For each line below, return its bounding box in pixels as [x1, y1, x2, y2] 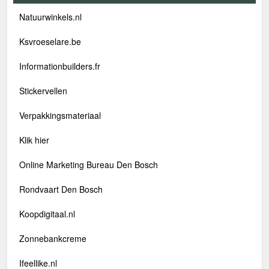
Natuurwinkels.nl [19, 11, 82, 23]
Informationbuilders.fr [19, 60, 100, 72]
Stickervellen [19, 85, 67, 97]
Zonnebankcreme [19, 232, 86, 244]
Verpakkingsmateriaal [19, 109, 101, 121]
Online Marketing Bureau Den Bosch [19, 159, 158, 171]
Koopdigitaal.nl [19, 208, 75, 220]
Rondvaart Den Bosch [19, 183, 103, 195]
